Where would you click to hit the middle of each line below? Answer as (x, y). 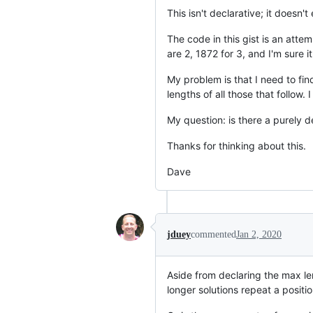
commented (213, 234)
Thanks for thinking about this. (236, 145)
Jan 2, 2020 (259, 234)
